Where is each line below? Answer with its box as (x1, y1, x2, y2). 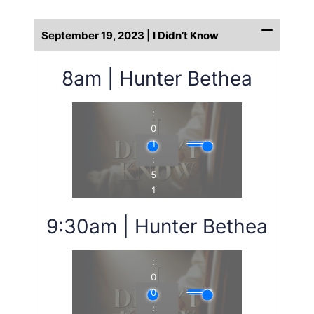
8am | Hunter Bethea (62, 67, 252, 91)
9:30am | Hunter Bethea (46, 214, 268, 239)
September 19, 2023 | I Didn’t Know (41, 29, 219, 43)
